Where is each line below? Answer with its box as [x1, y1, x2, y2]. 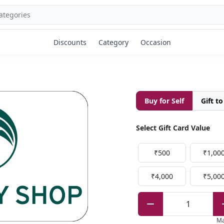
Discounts [53, 37, 86, 47]
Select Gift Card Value [136, 123, 210, 132]
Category [98, 37, 128, 47]
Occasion [140, 37, 171, 47]
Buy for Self [144, 96, 184, 105]
